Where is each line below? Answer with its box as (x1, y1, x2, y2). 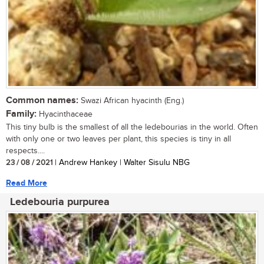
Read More (6, 178, 47, 189)
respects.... (6, 146, 45, 156)
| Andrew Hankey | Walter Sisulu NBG (52, 158, 190, 168)
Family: (6, 108, 37, 120)
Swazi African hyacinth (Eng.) (78, 96, 184, 106)
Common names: (6, 95, 78, 107)
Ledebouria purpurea (10, 196, 110, 209)
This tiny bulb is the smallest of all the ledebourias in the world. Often (6, 123, 258, 133)
